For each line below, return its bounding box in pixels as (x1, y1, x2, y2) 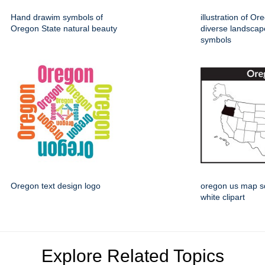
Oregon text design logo (11, 181, 101, 191)
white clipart (201, 192, 245, 202)
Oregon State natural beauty (11, 24, 117, 34)
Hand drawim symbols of (11, 12, 103, 22)
